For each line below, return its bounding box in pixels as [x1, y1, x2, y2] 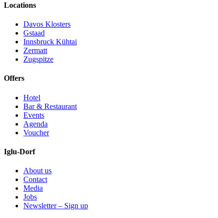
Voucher [23, 128, 49, 137]
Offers [4, 74, 24, 83]
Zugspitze [23, 55, 54, 64]
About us [23, 166, 52, 175]
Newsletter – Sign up [23, 201, 88, 210]
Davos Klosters [23, 20, 71, 29]
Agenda [23, 119, 48, 128]
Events [23, 110, 44, 119]
